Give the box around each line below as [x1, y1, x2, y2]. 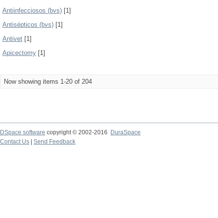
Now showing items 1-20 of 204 [4, 78, 92, 85]
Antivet [2, 35, 22, 42]
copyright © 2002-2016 [45, 129, 110, 136]
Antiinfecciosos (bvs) [2, 7, 62, 14]
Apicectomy [2, 49, 36, 56]
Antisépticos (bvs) [2, 21, 54, 28]
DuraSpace [110, 129, 141, 136]
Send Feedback [34, 138, 75, 145]
